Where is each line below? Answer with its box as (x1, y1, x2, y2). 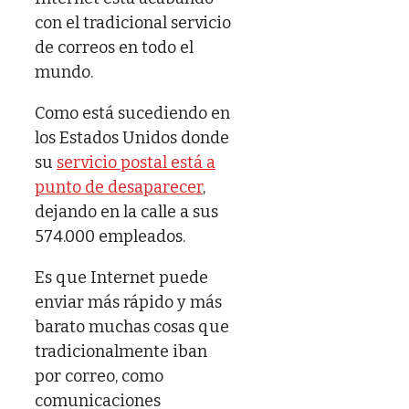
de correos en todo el (35, 37, 194, 58)
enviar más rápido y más (35, 291, 222, 312)
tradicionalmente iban (35, 341, 207, 362)
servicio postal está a (57, 152, 215, 173)
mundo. (35, 61, 93, 82)
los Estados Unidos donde (35, 127, 229, 148)
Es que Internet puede (35, 267, 208, 288)
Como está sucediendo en (35, 102, 230, 123)
